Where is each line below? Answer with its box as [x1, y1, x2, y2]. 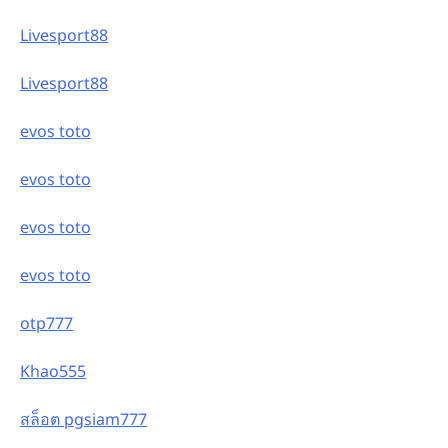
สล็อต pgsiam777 [20, 407, 147, 430]
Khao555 [20, 359, 86, 382]
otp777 [20, 311, 73, 334]
